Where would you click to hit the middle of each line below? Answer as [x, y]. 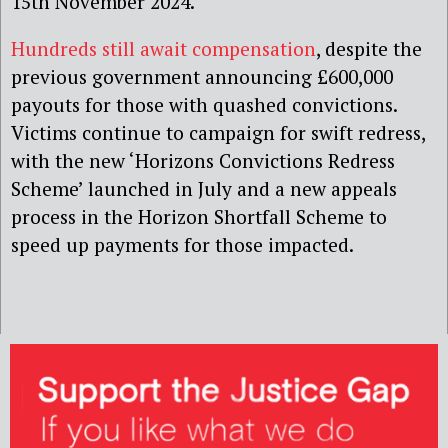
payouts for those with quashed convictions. [204, 104]
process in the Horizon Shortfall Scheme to [199, 216]
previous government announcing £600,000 [202, 76]
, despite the [369, 48]
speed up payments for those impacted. [182, 244]
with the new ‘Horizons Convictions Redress [203, 160]
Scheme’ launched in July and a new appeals [204, 188]
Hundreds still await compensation [163, 48]
